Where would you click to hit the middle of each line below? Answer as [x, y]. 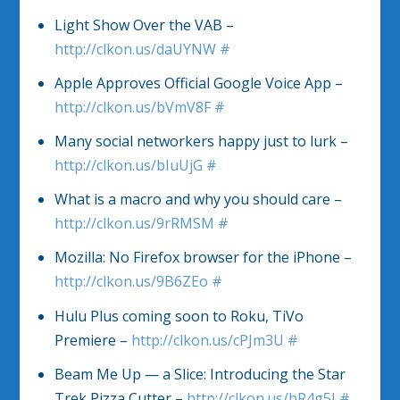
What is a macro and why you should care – [198, 200]
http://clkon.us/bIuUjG [128, 165]
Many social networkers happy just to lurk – [201, 141]
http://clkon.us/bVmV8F [132, 107]
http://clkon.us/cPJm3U [207, 340]
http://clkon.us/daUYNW [135, 49]
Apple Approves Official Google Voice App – [198, 83]
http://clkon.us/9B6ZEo [131, 282]
